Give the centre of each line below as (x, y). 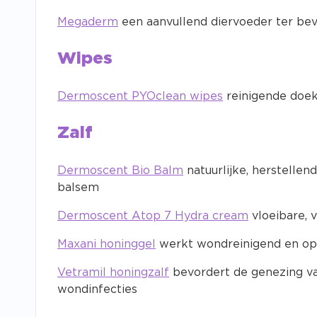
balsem (78, 188)
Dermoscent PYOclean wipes (140, 97)
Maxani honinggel (106, 244)
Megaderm (88, 22)
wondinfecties (97, 290)
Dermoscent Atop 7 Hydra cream (153, 216)
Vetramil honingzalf (113, 273)
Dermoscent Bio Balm (120, 171)
